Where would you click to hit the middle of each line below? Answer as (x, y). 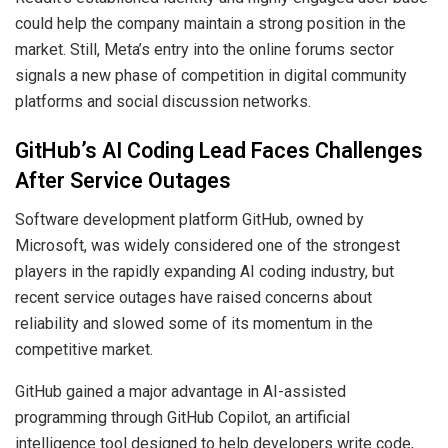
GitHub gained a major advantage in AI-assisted (180, 392)
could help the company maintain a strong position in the (210, 23)
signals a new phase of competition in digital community (211, 75)
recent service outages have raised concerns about (193, 298)
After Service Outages (123, 181)
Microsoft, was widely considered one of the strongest (207, 246)
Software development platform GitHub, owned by (189, 220)
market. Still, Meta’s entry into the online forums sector (204, 49)
